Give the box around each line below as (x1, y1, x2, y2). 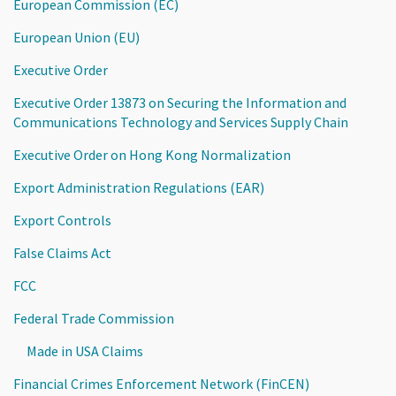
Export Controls (13, 210, 111, 229)
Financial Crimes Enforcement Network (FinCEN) (13, 374, 309, 392)
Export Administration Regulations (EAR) (13, 178, 264, 196)
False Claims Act (13, 243, 111, 262)
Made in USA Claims (27, 341, 143, 360)
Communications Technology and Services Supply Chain (13, 112, 348, 131)
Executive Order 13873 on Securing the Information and (13, 93, 346, 111)
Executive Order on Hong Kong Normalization (13, 145, 291, 164)
